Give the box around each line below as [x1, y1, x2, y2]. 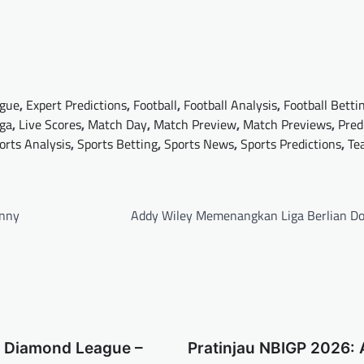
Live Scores [19, 114, 81, 134]
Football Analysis [184, 94, 277, 115]
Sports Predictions [240, 133, 341, 154]
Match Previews [243, 114, 331, 134]
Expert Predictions [26, 94, 127, 115]
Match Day [88, 114, 147, 134]
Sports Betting [77, 133, 158, 154]
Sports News [164, 133, 234, 154]
